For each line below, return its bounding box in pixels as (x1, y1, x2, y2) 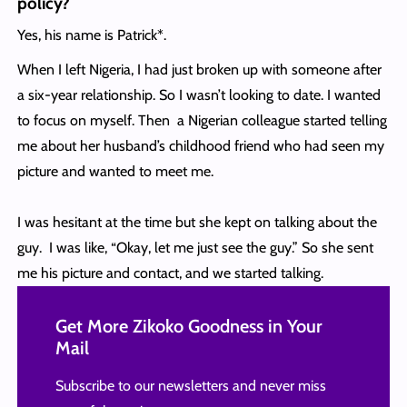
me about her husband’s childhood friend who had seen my (16, 137, 384, 155)
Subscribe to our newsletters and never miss (55, 377, 326, 395)
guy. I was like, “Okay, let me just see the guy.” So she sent (16, 239, 373, 257)
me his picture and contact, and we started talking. (16, 264, 323, 283)
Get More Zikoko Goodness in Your (55, 315, 323, 338)
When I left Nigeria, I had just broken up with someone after (16, 61, 382, 79)
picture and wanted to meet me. (16, 163, 213, 181)
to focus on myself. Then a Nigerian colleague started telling (16, 112, 387, 130)
